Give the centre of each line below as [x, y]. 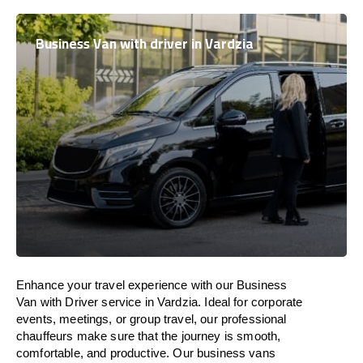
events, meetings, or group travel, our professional [152, 319]
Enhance [41, 285]
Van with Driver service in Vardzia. [111, 302]
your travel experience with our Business [176, 285]
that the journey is [188, 336]
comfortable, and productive [92, 353]
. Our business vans [221, 353]
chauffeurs [47, 336]
